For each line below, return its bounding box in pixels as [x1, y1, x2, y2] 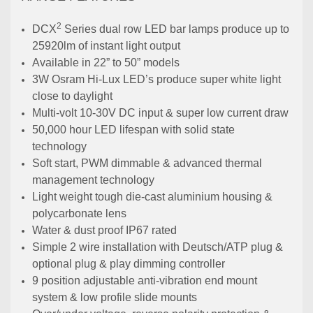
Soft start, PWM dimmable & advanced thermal [32, 157, 263, 170]
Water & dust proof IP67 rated [32, 224, 177, 237]
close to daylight [32, 90, 113, 103]
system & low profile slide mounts [32, 291, 198, 304]
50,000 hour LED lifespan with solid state [32, 124, 235, 136]
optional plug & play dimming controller [32, 258, 226, 270]
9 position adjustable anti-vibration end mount [32, 275, 258, 287]
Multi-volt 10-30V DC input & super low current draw [32, 107, 289, 119]
